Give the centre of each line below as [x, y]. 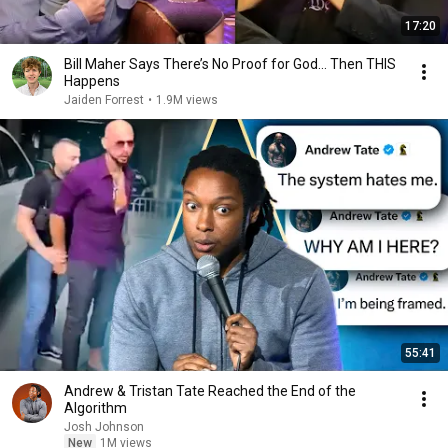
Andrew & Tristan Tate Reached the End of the [210, 391]
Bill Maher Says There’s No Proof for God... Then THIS [230, 64]
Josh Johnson [104, 427]
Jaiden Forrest [104, 100]
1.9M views [187, 100]
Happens [92, 81]
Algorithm [95, 408]
